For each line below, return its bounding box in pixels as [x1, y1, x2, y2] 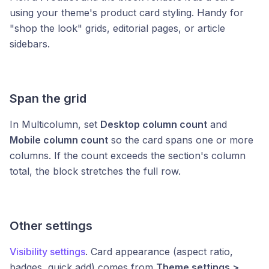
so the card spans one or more [108, 134, 253, 146]
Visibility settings [10, 246, 85, 258]
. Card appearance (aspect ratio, [85, 246, 233, 258]
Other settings [10, 219, 92, 233]
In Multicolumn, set [10, 118, 100, 130]
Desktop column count [100, 118, 207, 130]
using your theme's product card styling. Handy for [10, 7, 244, 19]
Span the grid [10, 91, 86, 106]
